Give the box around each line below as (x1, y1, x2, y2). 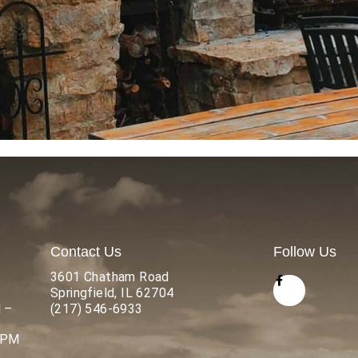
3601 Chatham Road (50, 268, 169, 284)
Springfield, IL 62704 (50, 284, 174, 300)
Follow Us (273, 243, 337, 260)
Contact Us (50, 243, 121, 260)
